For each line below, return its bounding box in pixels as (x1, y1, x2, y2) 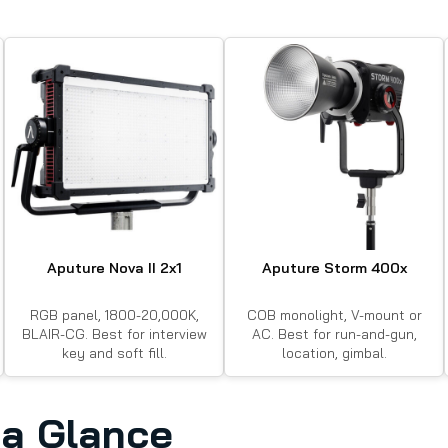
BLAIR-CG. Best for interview (21, 325, 207, 342)
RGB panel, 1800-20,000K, (29, 306, 199, 323)
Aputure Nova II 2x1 (46, 259, 182, 277)
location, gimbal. (281, 344, 387, 361)
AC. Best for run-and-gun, (251, 325, 417, 342)
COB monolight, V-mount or (246, 306, 422, 323)
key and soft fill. (61, 344, 167, 361)
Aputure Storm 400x (261, 259, 407, 277)
